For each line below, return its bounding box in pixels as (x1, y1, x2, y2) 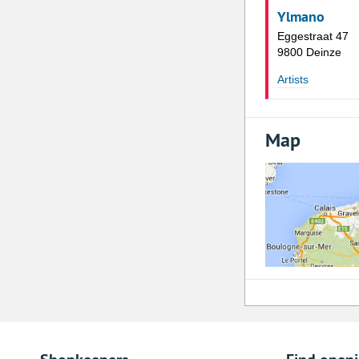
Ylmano (276, 6, 325, 26)
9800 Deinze (276, 45, 341, 58)
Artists (276, 72, 309, 86)
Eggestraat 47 (276, 29, 349, 42)
